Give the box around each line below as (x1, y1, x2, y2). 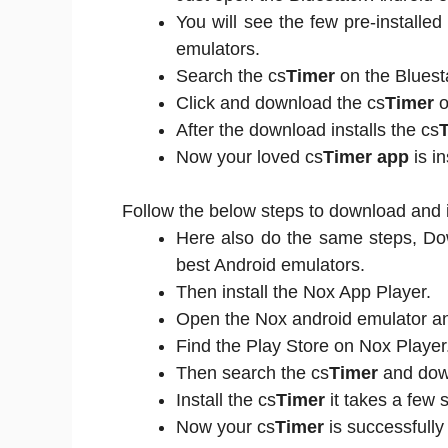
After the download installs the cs (176, 120, 439, 140)
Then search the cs (176, 363, 329, 383)
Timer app (323, 147, 409, 167)
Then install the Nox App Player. (176, 282, 431, 302)
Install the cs (176, 390, 276, 410)
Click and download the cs (176, 93, 385, 113)
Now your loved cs (176, 147, 323, 167)
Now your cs (176, 417, 275, 437)
